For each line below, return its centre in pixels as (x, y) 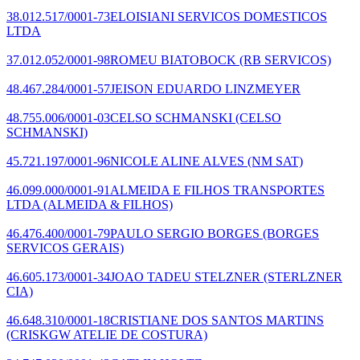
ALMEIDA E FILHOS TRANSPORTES (217, 190)
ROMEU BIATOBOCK (173, 59)
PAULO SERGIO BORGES (185, 233)
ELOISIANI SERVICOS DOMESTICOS (219, 16)
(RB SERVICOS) (284, 59)
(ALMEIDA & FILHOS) (106, 204)
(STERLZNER (301, 276)
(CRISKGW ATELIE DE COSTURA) (107, 334)
